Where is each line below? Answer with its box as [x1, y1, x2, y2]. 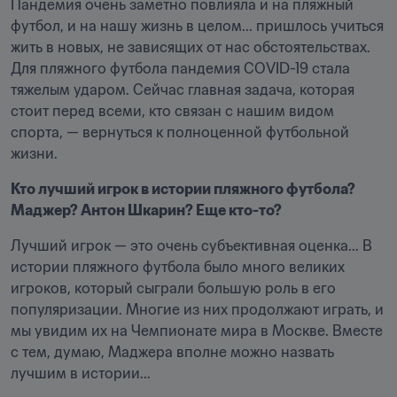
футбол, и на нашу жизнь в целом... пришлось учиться [11, 17, 384, 35]
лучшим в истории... [11, 364, 154, 382]
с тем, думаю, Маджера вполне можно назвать [11, 343, 334, 361]
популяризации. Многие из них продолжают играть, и [11, 300, 384, 318]
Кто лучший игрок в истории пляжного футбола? [11, 180, 355, 198]
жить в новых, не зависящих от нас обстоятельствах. [11, 38, 370, 56]
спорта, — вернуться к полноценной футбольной [11, 123, 349, 141]
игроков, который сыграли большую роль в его [11, 279, 336, 297]
